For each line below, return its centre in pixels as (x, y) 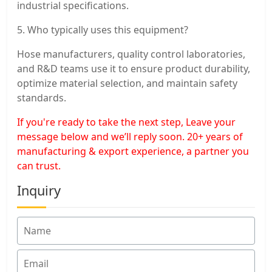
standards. (42, 97)
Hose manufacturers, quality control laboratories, (131, 54)
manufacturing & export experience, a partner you (133, 151)
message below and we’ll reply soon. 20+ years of (130, 136)
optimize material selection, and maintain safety (127, 83)
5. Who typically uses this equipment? (103, 29)
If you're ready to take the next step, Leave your (126, 122)
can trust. (39, 165)
